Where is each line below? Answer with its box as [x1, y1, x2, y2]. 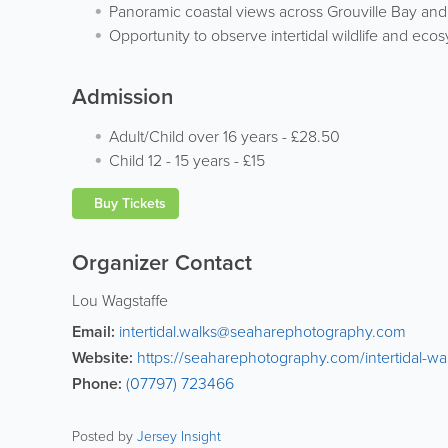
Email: [72, 320, 115, 343]
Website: [72, 346, 133, 369]
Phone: [72, 372, 122, 395]
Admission [72, 80, 173, 113]
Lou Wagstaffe [72, 289, 168, 312]
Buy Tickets [90, 193, 166, 214]
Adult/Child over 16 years [109, 125, 278, 148]
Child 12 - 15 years [109, 149, 230, 172]
